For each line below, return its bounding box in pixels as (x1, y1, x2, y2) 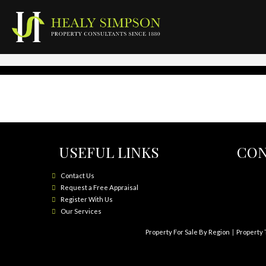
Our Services (61, 207, 102, 216)
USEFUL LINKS (52, 142, 159, 162)
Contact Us (61, 172, 94, 180)
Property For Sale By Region (145, 228, 230, 236)
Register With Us (61, 195, 113, 204)
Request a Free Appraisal (61, 183, 138, 192)
